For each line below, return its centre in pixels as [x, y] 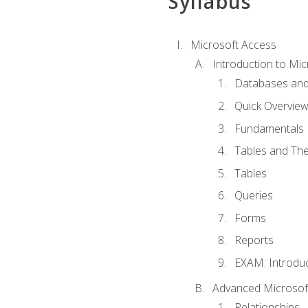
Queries [253, 196]
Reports [254, 240]
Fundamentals [269, 128]
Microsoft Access [233, 44]
